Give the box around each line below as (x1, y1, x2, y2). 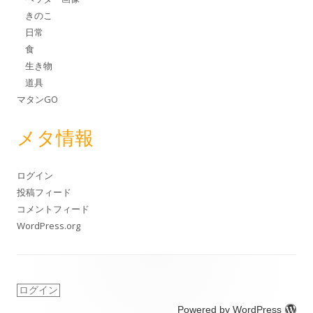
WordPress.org (17, 219, 80, 233)
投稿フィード (17, 186, 71, 199)
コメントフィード (17, 203, 89, 216)
